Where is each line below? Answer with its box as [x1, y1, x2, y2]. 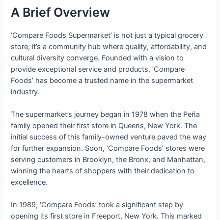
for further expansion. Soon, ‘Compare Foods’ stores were [11, 144, 205, 153]
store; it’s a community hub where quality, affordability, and [11, 42, 207, 51]
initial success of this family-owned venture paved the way [11, 133, 207, 142]
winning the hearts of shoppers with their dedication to [11, 166, 195, 176]
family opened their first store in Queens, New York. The [11, 121, 197, 131]
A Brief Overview [11, 4, 110, 20]
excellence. [11, 178, 48, 187]
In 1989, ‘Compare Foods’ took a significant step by [11, 200, 184, 210]
